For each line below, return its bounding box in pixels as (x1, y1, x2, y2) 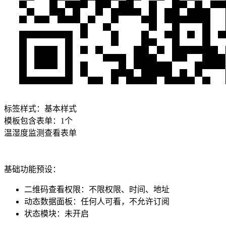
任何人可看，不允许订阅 (81, 197, 169, 206)
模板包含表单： (4, 116, 61, 125)
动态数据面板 (24, 197, 73, 206)
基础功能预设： (4, 164, 61, 174)
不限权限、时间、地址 (89, 185, 169, 194)
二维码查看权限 (24, 185, 81, 194)
